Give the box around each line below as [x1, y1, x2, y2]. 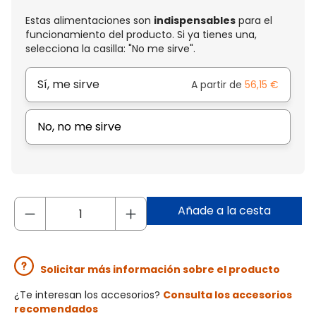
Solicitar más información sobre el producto [40, 262, 280, 277]
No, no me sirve [37, 119, 121, 135]
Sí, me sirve [37, 76, 99, 93]
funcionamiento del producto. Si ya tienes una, [25, 28, 257, 42]
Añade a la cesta [178, 202, 271, 219]
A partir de [191, 78, 245, 92]
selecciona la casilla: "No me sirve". [25, 42, 195, 56]
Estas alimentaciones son [25, 13, 154, 28]
